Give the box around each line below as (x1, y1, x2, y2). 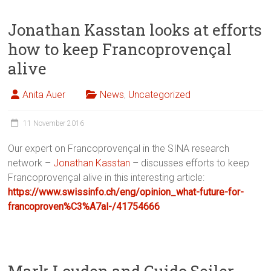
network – (8, 157, 54, 169)
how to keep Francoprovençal (8, 39, 232, 60)
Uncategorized (128, 89, 191, 101)
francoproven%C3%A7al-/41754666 (8, 201, 160, 213)
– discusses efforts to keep (130, 157, 250, 169)
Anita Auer (22, 89, 66, 101)
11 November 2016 (23, 119, 85, 128)
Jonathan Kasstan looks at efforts (8, 19, 263, 41)
